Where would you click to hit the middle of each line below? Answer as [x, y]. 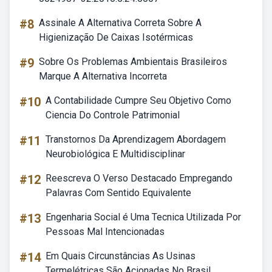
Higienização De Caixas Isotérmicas [116, 37]
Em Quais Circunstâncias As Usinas [121, 256]
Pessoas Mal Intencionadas [105, 232]
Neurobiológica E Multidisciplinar [115, 154]
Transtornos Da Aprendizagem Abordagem [136, 139]
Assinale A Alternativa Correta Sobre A [120, 23]
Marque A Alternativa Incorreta [103, 76]
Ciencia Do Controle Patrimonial [113, 115]
